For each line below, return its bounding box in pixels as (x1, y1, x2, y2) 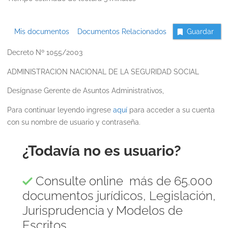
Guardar (187, 27, 214, 36)
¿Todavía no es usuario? (22, 142, 181, 159)
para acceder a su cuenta (127, 105, 215, 114)
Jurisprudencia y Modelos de (22, 203, 183, 218)
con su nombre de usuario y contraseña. (7, 118, 140, 126)
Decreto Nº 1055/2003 (7, 48, 82, 57)
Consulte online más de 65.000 (32, 173, 213, 188)
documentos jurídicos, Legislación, (22, 188, 216, 203)
